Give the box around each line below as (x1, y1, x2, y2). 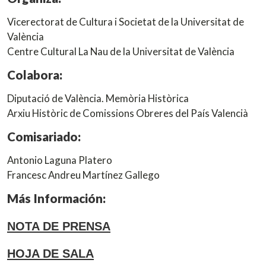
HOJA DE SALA (7, 247, 94, 261)
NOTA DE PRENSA (7, 219, 110, 233)
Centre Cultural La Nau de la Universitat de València (7, 45, 235, 58)
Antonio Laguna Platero (7, 153, 112, 166)
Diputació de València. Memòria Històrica (7, 91, 189, 104)
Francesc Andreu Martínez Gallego (7, 168, 160, 181)
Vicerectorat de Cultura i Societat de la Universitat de (7, 15, 244, 28)
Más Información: (7, 191, 106, 205)
